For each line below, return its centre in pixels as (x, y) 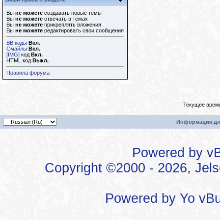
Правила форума (28, 73)
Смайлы (17, 49)
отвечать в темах (65, 19)
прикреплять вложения (72, 25)
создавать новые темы (72, 13)
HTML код (19, 60)
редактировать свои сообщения (83, 30)
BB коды (17, 43)
